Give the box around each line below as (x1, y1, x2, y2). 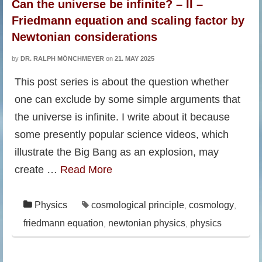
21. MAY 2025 (115, 55, 154, 62)
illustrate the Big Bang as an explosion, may (15, 146, 219, 158)
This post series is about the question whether (15, 76, 229, 88)
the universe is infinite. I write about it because (15, 111, 230, 123)
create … (15, 164, 60, 175)
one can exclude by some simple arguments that (15, 94, 240, 105)
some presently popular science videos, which (15, 129, 229, 140)
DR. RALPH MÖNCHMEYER (20, 55, 104, 62)
